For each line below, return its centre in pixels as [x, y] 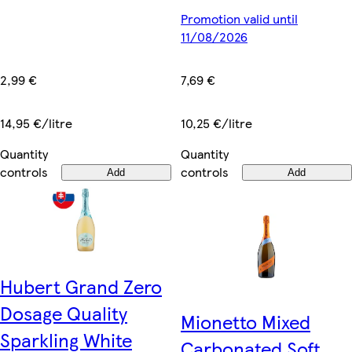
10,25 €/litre [216, 123]
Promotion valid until [239, 19]
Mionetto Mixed [246, 321]
